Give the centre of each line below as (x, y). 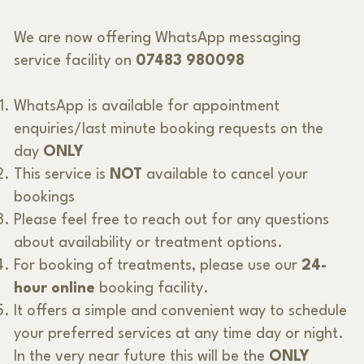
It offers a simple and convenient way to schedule (180, 311)
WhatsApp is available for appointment (146, 106)
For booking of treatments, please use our (157, 265)
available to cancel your (225, 174)
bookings (44, 197)
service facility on (74, 61)
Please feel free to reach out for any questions (171, 220)
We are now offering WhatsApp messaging (157, 38)
